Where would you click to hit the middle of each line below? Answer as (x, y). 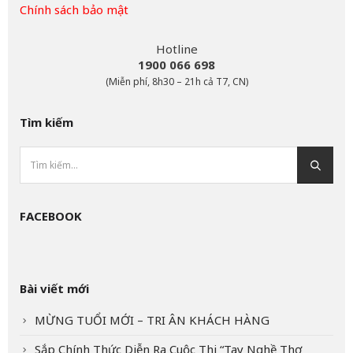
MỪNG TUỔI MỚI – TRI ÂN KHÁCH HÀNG (152, 320)
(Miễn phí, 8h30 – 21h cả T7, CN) (176, 82)
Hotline (176, 49)
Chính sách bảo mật (74, 10)
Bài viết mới (54, 289)
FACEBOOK (51, 216)
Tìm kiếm (46, 123)
